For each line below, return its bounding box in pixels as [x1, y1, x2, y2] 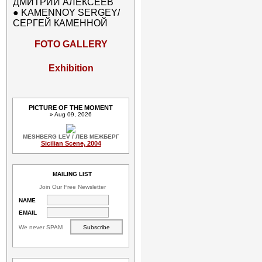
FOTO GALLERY [34, 39, 108, 49]
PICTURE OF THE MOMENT [29, 104, 113, 111]
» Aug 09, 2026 [46, 111, 95, 118]
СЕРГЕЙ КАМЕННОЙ [13, 18, 108, 28]
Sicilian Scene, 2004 [40, 140, 101, 147]
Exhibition [48, 63, 94, 73]
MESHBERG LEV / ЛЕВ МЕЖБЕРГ [22, 133, 119, 140]
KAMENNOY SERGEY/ [21, 8, 120, 18]
